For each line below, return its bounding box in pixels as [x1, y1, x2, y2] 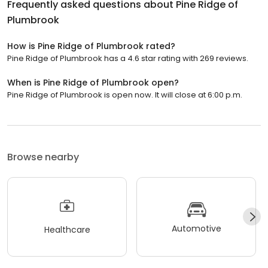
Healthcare [44, 224, 90, 236]
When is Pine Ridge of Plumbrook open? [7, 76, 179, 89]
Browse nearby [7, 150, 79, 164]
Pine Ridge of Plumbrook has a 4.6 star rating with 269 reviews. [7, 52, 248, 64]
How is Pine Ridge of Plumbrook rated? [7, 39, 175, 52]
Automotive [171, 223, 221, 235]
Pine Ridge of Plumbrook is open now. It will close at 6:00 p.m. [7, 89, 242, 100]
